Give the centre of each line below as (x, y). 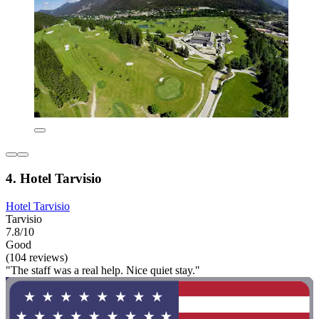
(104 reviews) (37, 257)
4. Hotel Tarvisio (54, 179)
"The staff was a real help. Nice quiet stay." (103, 270)
